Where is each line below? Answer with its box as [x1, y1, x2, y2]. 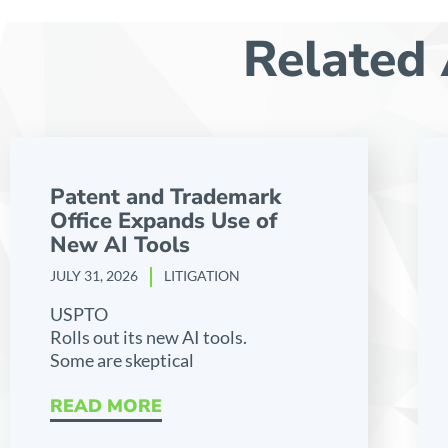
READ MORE [50, 394, 162, 419]
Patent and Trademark [50, 181, 281, 212]
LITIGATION [164, 266, 240, 284]
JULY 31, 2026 [50, 266, 141, 284]
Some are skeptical [50, 349, 194, 372]
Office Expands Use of [50, 205, 277, 236]
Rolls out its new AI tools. [50, 326, 247, 349]
